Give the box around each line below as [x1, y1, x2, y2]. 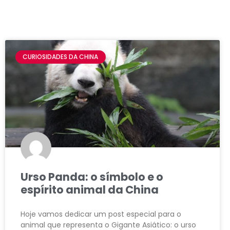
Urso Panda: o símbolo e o [21, 169, 163, 184]
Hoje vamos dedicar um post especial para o [21, 209, 181, 219]
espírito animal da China [21, 182, 159, 197]
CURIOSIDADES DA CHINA [23, 52, 99, 62]
